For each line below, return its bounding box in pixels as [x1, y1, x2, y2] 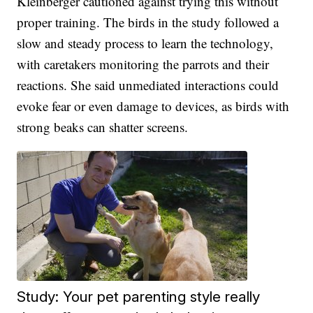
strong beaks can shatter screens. [17, 118, 189, 136]
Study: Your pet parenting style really [17, 288, 261, 306]
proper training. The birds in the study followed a [17, 13, 279, 31]
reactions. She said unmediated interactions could [17, 76, 279, 94]
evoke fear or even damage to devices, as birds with [17, 97, 290, 115]
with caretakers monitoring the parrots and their [17, 55, 270, 73]
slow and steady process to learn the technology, [17, 34, 274, 52]
